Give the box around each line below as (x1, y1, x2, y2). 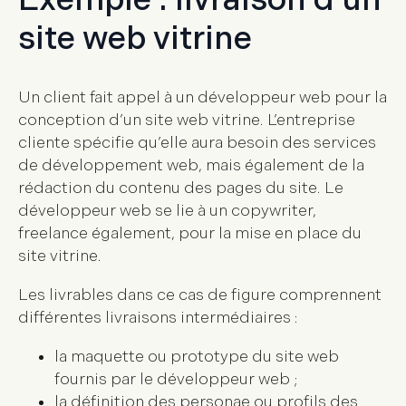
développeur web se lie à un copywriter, (18, 201, 316, 221)
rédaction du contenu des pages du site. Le (18, 179, 343, 198)
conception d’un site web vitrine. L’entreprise (18, 111, 355, 130)
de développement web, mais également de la (18, 156, 364, 176)
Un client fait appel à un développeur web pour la (18, 88, 387, 108)
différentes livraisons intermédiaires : (18, 308, 298, 328)
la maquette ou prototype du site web (54, 347, 339, 367)
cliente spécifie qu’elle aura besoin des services (18, 133, 376, 153)
